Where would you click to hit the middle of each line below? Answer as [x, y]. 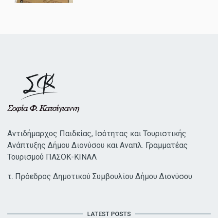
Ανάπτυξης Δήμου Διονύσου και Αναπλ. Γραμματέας [98, 145]
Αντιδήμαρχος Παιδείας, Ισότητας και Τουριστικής [97, 134]
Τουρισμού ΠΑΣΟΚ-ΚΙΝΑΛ [52, 157]
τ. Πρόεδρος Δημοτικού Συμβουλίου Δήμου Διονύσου [100, 177]
